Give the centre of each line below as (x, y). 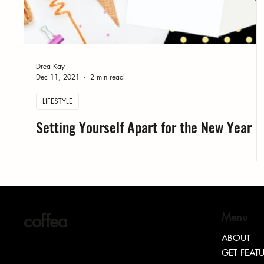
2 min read (107, 77)
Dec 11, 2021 (58, 77)
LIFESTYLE (58, 101)
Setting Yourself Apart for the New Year (144, 127)
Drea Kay (51, 67)
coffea (46, 222)
